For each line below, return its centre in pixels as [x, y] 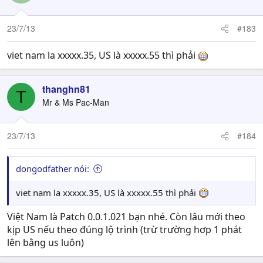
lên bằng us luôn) [45, 242]
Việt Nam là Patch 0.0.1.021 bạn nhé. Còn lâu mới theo [126, 217]
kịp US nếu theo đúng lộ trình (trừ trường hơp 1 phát [124, 230]
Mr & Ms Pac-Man [76, 102]
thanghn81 [66, 89]
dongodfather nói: [53, 168]
